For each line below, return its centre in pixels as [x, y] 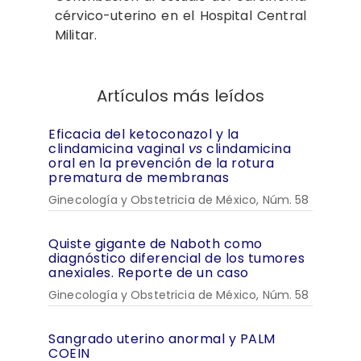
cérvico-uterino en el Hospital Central [180, 16]
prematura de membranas [139, 178]
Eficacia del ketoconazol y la [144, 134]
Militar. [76, 35]
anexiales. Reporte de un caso [149, 273]
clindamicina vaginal [118, 149]
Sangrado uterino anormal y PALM [162, 339]
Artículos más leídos [180, 96]
